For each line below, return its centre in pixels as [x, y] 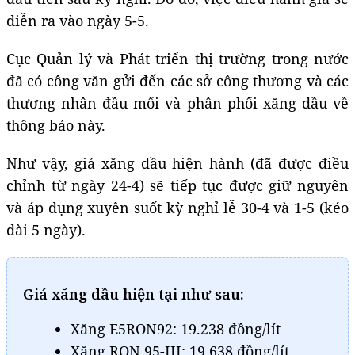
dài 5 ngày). [46, 229]
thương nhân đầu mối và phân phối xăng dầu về [177, 103]
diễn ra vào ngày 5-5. [78, 20]
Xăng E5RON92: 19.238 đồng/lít [176, 328]
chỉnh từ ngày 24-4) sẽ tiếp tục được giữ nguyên [177, 185]
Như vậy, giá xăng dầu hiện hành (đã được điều [177, 163]
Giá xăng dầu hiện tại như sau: [134, 294]
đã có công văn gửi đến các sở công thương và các [177, 80]
